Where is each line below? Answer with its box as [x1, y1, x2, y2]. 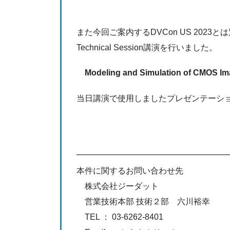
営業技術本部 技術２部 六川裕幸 [76, 197, 210, 206]
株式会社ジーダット [76, 182, 159, 191]
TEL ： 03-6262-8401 [76, 213, 163, 222]
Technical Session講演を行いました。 [76, 43, 217, 52]
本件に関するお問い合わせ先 [76, 166, 183, 176]
